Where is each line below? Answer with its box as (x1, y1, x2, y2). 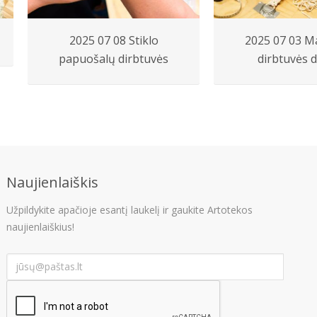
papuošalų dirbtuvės (59, 50, 168, 67)
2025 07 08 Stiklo (69, 32, 158, 48)
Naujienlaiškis (6, 172, 98, 192)
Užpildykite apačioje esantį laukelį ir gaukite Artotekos (6, 202, 253, 217)
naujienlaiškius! (6, 219, 74, 234)
